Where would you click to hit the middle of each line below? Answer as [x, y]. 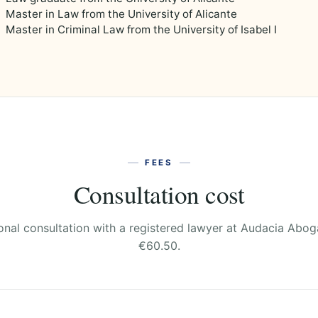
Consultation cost [159, 194]
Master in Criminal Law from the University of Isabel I [141, 30]
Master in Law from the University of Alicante [121, 14]
